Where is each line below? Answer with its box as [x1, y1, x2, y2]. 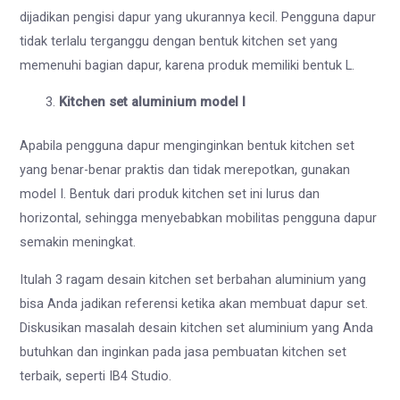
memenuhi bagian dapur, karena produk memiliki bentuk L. [20, 56, 362, 73]
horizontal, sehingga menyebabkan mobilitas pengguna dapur [20, 210, 378, 227]
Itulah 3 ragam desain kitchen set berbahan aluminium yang [20, 271, 367, 287]
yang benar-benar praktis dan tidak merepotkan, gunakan [20, 162, 351, 179]
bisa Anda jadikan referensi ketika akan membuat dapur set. [20, 295, 369, 312]
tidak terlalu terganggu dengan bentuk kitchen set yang [20, 32, 338, 49]
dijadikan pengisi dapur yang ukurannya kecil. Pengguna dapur [20, 8, 377, 25]
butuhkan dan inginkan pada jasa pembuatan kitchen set [20, 343, 347, 360]
